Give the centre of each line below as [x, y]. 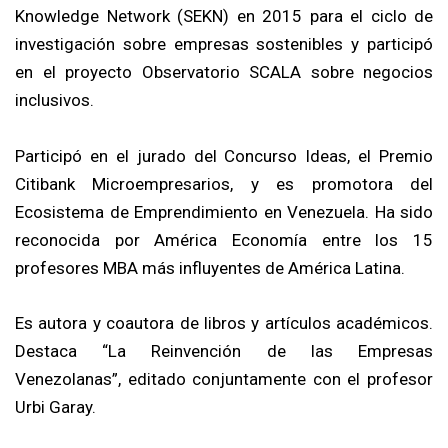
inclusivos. [54, 100]
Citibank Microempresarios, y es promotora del [224, 183]
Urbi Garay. [55, 406]
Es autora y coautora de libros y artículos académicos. [224, 322]
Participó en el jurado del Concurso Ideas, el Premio [224, 155]
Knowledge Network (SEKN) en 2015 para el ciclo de [224, 16]
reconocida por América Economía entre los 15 [224, 239]
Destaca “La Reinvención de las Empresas [224, 350]
